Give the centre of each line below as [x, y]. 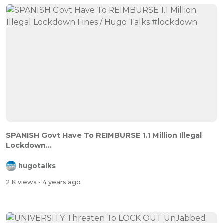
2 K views [22, 182]
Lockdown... [29, 146]
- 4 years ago [59, 182]
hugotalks [37, 166]
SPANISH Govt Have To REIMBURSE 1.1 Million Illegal [104, 136]
